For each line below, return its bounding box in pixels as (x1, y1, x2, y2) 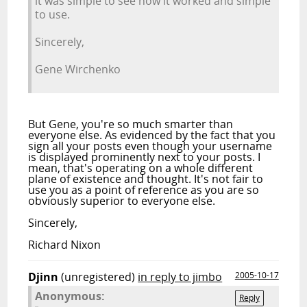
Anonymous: (35, 288, 106, 304)
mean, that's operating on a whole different (28, 160, 254, 175)
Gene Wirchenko (35, 62, 121, 77)
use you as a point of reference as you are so (28, 182, 260, 197)
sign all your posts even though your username (28, 138, 273, 153)
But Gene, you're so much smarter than (28, 116, 234, 132)
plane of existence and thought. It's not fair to (28, 171, 264, 186)
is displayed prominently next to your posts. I (28, 149, 261, 164)
